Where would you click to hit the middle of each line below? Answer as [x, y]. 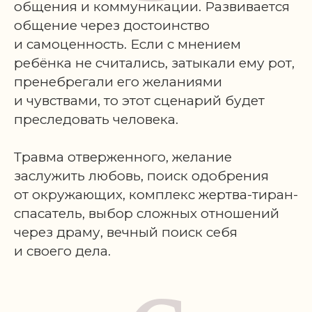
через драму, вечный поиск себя [126, 232]
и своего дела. [62, 251]
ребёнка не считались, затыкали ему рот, [154, 63]
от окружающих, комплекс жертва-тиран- [156, 195]
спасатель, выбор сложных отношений [147, 213]
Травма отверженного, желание [123, 157]
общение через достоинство [112, 25]
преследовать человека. [96, 119]
